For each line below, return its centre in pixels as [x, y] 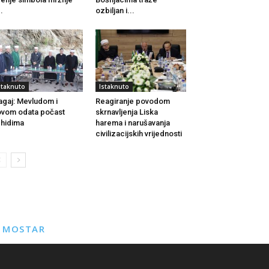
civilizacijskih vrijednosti [138, 134]
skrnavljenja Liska [126, 112]
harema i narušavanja [132, 123]
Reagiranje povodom [132, 101]
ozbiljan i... [115, 11]
